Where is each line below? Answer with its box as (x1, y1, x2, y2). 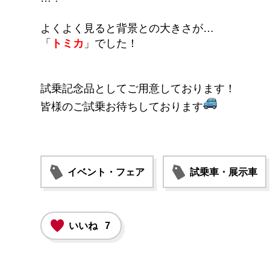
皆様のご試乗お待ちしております (40, 101, 203, 113)
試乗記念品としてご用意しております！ (40, 83, 236, 95)
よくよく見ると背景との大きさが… (40, 22, 214, 34)
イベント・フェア (67, 167, 145, 177)
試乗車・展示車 (190, 167, 257, 177)
